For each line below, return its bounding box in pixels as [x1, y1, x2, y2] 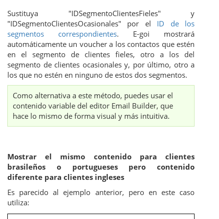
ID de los [157, 19, 195, 29]
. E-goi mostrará [117, 29, 195, 39]
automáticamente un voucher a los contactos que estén [7, 39, 195, 49]
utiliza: [7, 197, 29, 208]
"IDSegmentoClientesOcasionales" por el [7, 19, 157, 29]
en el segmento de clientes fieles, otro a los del [7, 49, 195, 60]
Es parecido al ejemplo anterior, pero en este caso [7, 187, 195, 197]
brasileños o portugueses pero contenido [7, 162, 195, 172]
